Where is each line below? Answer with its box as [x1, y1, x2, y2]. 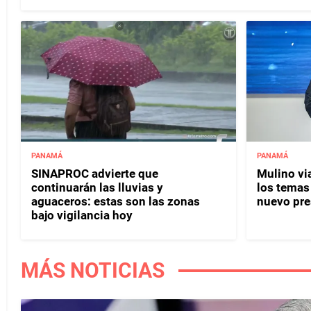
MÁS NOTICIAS [21, 258, 165, 283]
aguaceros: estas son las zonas [31, 194, 200, 209]
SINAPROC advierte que [31, 167, 158, 181]
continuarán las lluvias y [31, 180, 163, 195]
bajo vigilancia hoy [31, 208, 133, 223]
